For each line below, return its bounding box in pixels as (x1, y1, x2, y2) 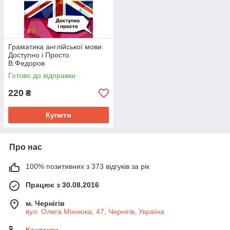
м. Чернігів (26, 199, 65, 208)
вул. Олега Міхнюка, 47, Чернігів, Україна (26, 207, 164, 216)
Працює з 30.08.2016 (26, 181, 99, 189)
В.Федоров (8, 59, 45, 68)
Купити (46, 111, 71, 120)
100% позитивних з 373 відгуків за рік (26, 162, 149, 171)
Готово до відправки (8, 71, 75, 80)
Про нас (9, 143, 42, 152)
